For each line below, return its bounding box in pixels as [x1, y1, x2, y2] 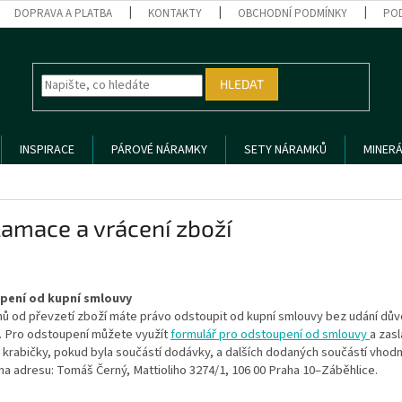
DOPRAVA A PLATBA [14, 5, 113, 22]
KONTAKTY [148, 5, 203, 22]
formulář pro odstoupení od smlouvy [170, 324, 370, 344]
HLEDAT [220, 76, 265, 92]
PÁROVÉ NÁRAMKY [111, 141, 207, 159]
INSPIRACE [20, 141, 74, 159]
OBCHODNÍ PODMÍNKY [238, 5, 348, 22]
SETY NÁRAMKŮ [244, 141, 327, 159]
